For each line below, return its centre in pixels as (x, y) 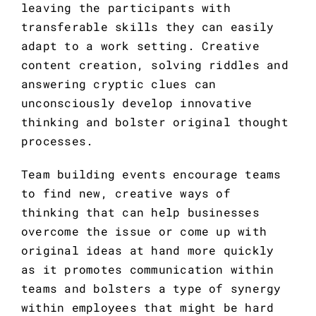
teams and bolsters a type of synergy (151, 288)
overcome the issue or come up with (144, 231)
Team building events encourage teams (151, 174)
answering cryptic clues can (119, 84)
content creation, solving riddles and (154, 65)
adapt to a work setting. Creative (140, 46)
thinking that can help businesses (140, 212)
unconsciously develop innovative (136, 103)
